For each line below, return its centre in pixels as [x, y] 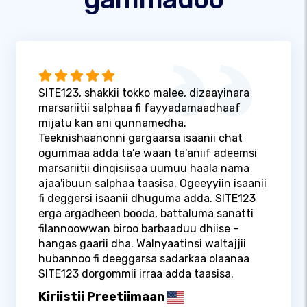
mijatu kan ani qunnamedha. [112, 123]
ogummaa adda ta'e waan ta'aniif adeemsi [148, 153]
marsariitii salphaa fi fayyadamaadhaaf [139, 108]
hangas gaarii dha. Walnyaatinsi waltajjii [142, 244]
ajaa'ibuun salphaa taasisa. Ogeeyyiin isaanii [152, 184]
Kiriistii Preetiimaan [101, 297]
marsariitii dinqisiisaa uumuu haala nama [144, 169]
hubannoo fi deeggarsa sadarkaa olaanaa [144, 259]
